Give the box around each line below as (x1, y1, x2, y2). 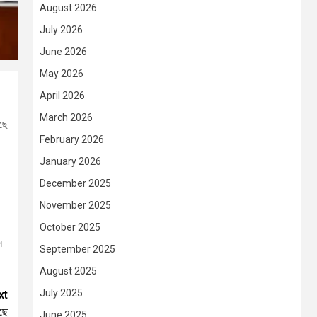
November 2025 (40, 200, 111, 212)
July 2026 (40, 24, 83, 36)
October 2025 (40, 221, 100, 234)
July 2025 (40, 287, 83, 299)
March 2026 (40, 112, 93, 124)
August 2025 (40, 265, 97, 277)
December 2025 (40, 178, 111, 190)
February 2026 (40, 134, 104, 146)
